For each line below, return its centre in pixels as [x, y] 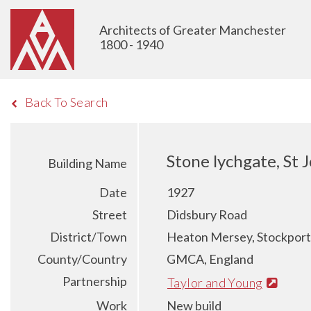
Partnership [95, 281]
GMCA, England [210, 259]
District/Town [89, 237]
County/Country [82, 259]
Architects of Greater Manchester [193, 30]
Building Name [87, 163]
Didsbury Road [207, 215]
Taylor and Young [215, 282]
